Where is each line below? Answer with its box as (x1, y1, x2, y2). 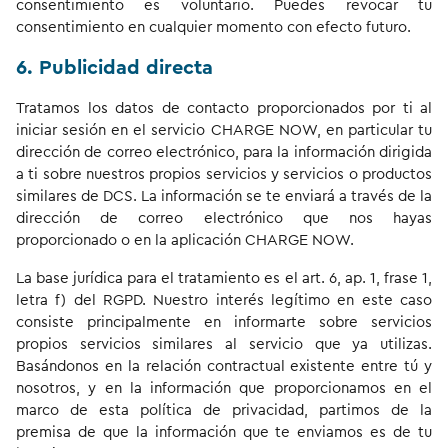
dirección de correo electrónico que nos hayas (16, 211, 432, 226)
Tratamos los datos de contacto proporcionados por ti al (16, 101, 432, 116)
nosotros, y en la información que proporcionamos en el (16, 381, 432, 396)
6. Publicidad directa (16, 58, 213, 78)
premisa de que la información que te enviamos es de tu (16, 425, 432, 440)
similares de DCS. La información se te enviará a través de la (16, 189, 432, 204)
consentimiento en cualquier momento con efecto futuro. (16, 20, 411, 35)
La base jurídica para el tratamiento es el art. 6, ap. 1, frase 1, (16, 271, 432, 286)
